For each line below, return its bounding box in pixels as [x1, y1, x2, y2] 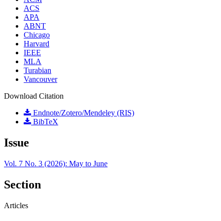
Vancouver [24, 75, 57, 84]
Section [4, 178, 41, 191]
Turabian [24, 66, 51, 75]
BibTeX [31, 117, 58, 126]
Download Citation [4, 92, 64, 101]
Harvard [24, 39, 49, 48]
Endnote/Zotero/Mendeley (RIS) [31, 109, 134, 117]
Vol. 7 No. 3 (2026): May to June [4, 159, 108, 168]
